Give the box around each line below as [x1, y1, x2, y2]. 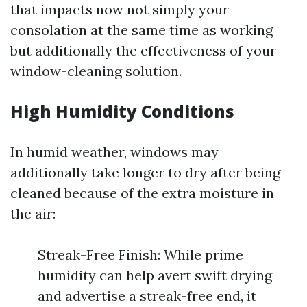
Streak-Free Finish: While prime [38, 246, 243, 263]
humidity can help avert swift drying [38, 267, 272, 284]
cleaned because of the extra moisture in [10, 184, 274, 201]
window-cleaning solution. [10, 62, 182, 79]
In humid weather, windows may [10, 143, 219, 160]
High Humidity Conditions [10, 100, 234, 123]
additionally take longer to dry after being [10, 164, 280, 181]
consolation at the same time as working [10, 21, 273, 38]
